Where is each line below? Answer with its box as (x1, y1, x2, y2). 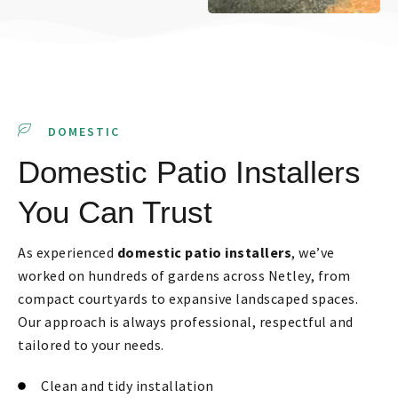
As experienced (18, 243, 117, 262)
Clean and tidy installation (41, 377, 214, 395)
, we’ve (291, 243, 335, 262)
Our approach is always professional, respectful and (18, 313, 354, 331)
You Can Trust (18, 195, 212, 230)
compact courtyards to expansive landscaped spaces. (18, 290, 358, 308)
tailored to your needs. (18, 336, 164, 354)
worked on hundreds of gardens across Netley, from (18, 267, 351, 285)
